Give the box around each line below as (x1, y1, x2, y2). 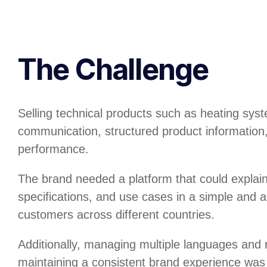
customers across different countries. (18, 207, 215, 221)
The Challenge (18, 51, 209, 87)
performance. (18, 142, 89, 156)
